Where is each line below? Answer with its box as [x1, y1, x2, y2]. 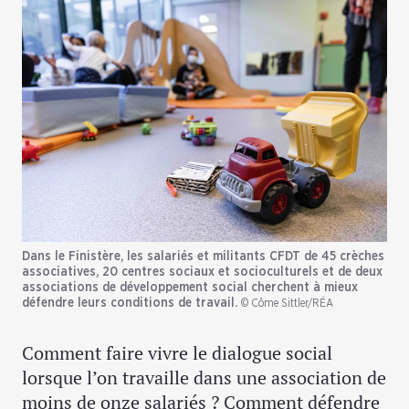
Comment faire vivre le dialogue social [22, 341, 332, 366]
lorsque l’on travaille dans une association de [22, 365, 386, 391]
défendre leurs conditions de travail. [22, 297, 237, 310]
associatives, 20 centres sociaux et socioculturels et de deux [22, 266, 383, 279]
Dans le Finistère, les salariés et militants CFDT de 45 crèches [22, 250, 384, 264]
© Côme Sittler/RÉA [241, 298, 333, 309]
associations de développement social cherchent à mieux [22, 281, 358, 295]
